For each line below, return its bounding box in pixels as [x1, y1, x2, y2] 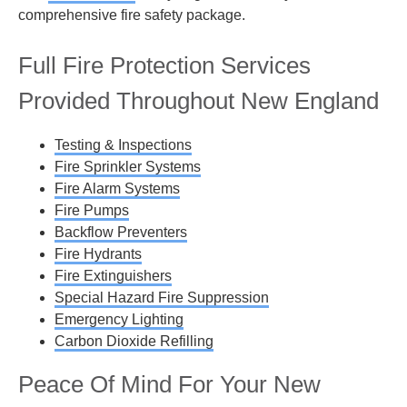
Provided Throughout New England [18, 86, 379, 114]
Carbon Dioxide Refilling [55, 333, 213, 350]
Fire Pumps [55, 203, 129, 219]
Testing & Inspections [55, 137, 192, 154]
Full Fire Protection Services [18, 51, 311, 79]
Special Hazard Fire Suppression [55, 290, 269, 306]
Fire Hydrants [55, 246, 142, 263]
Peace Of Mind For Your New [18, 371, 321, 399]
